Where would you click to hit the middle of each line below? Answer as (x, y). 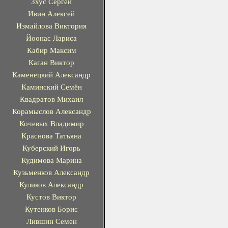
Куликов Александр (51, 184)
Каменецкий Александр (51, 75)
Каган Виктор (51, 62)
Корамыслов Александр (51, 111)
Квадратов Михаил (51, 99)
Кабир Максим (51, 50)
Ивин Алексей (51, 13)
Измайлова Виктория (51, 26)
